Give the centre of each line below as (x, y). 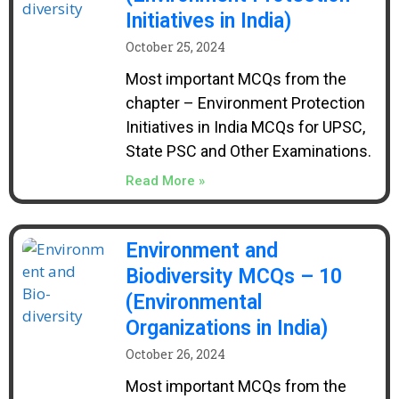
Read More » (165, 181)
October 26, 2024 (175, 354)
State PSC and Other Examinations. (248, 151)
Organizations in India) (226, 328)
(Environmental (193, 302)
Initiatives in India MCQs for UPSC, (245, 127)
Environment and (201, 251)
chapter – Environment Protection (245, 103)
